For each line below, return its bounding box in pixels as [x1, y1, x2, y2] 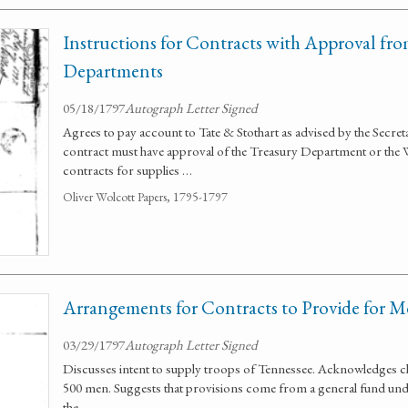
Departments [63, 58, 163, 83]
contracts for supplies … [63, 161, 192, 178]
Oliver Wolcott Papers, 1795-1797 [63, 189, 228, 205]
